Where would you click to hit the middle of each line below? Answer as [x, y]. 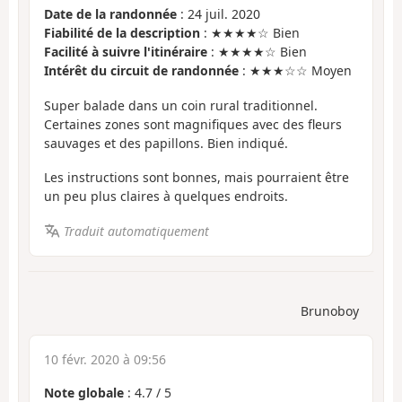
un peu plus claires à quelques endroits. [166, 197]
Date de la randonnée [110, 14]
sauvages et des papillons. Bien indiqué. [166, 143]
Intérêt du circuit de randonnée [141, 71]
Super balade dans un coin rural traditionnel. [181, 105]
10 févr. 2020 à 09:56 [105, 360]
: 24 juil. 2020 [218, 14]
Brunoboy [330, 311]
